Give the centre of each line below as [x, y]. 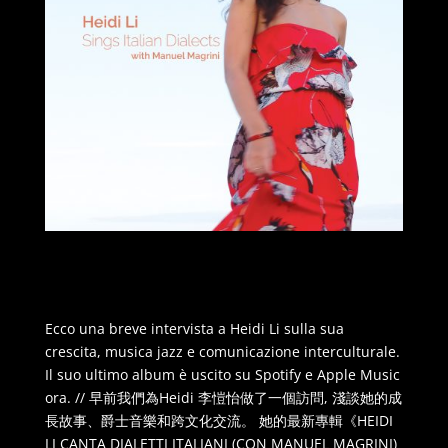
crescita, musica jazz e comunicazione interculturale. [222, 351]
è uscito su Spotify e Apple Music [289, 374]
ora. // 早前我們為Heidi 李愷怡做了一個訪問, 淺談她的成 [223, 397]
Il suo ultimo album [111, 374]
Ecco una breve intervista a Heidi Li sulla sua [194, 328]
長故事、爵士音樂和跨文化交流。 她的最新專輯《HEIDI [218, 420]
